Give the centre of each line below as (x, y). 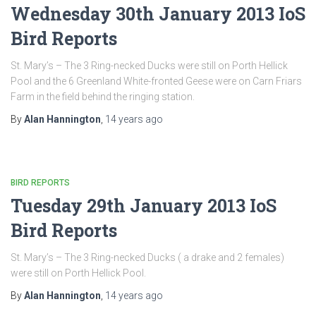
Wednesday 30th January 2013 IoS (158, 14)
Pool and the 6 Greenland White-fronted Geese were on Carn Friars (156, 81)
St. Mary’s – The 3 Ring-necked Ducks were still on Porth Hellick (149, 66)
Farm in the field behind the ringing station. (103, 97)
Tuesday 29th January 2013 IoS (144, 206)
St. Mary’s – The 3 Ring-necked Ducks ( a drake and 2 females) (147, 257)
